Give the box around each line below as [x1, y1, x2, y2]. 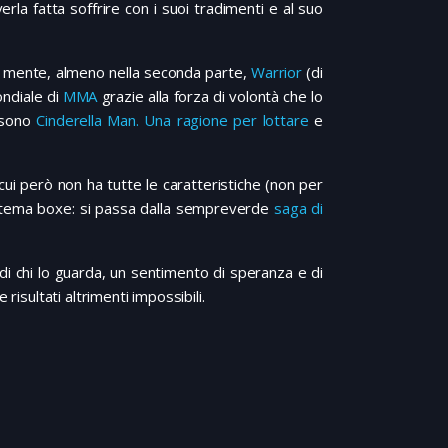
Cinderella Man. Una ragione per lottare [36, 110, 309, 131]
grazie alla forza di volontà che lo [97, 86, 323, 107]
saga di [273, 198, 324, 219]
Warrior [251, 62, 302, 83]
